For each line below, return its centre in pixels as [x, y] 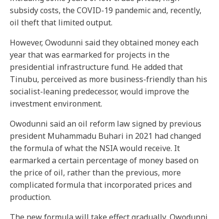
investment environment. [56, 104]
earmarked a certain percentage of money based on [104, 160]
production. [31, 197]
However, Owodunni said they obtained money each [104, 43]
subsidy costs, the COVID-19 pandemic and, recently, [106, 10]
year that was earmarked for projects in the [90, 55]
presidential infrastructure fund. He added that [96, 67]
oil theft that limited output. [61, 22]
